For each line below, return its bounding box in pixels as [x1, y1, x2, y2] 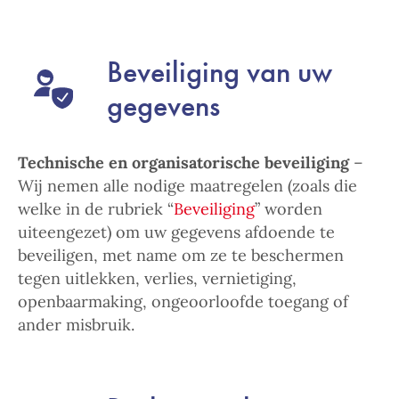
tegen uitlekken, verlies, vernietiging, [18, 268, 297, 289]
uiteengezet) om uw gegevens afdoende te [18, 222, 335, 242]
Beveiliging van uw [107, 53, 332, 91]
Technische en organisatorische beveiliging [18, 152, 349, 173]
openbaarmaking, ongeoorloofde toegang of [18, 291, 348, 312]
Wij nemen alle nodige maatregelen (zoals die [18, 175, 357, 196]
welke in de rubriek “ [18, 199, 174, 219]
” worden [255, 199, 322, 219]
